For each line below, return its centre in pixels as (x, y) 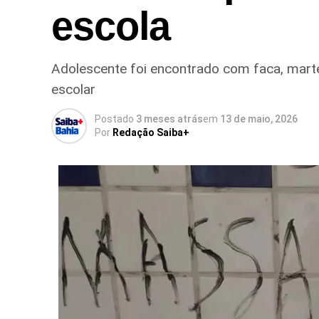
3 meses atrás (169, 119)
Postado (114, 119)
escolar (73, 89)
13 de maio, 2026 (259, 119)
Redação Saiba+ (151, 132)
